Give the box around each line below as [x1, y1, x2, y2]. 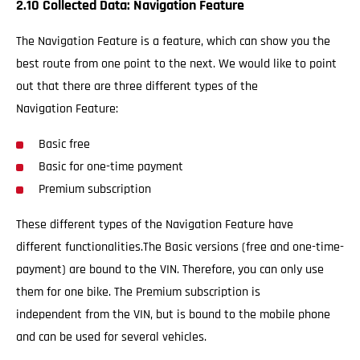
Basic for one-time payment [39, 158, 183, 175]
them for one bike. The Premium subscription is [16, 284, 260, 301]
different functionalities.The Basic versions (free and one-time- [16, 239, 344, 256]
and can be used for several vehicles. [16, 329, 207, 346]
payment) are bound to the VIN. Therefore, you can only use [16, 261, 324, 278]
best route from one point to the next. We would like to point [16, 55, 337, 72]
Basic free [39, 136, 90, 153]
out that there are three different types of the [16, 78, 258, 95]
